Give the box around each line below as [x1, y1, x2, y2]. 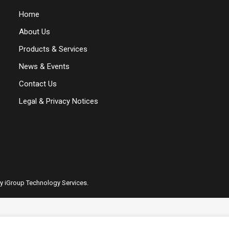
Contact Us [19, 79, 57, 89]
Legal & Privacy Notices [19, 97, 99, 106]
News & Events [19, 62, 70, 72]
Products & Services [19, 44, 88, 54]
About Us [19, 27, 51, 37]
